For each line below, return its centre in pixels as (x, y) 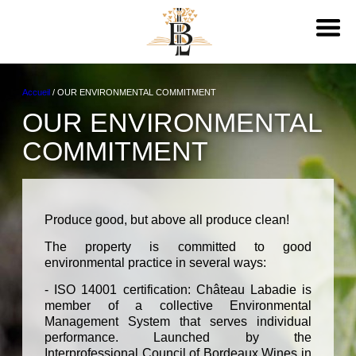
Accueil (36, 92)
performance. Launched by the (178, 338)
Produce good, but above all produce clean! (167, 220)
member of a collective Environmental (178, 306)
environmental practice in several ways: (155, 263)
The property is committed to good (178, 247)
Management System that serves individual (178, 322)
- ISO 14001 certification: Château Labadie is (178, 290)
